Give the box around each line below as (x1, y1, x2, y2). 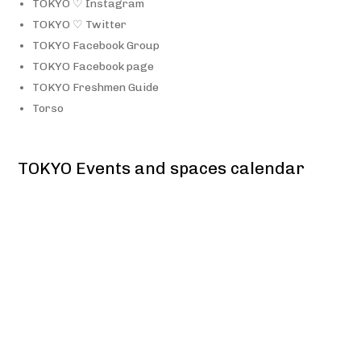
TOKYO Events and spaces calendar (18, 157, 305, 178)
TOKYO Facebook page (31, 59, 154, 73)
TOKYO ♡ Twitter (31, 17, 127, 31)
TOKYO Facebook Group (31, 38, 160, 52)
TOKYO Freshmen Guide (31, 80, 159, 94)
